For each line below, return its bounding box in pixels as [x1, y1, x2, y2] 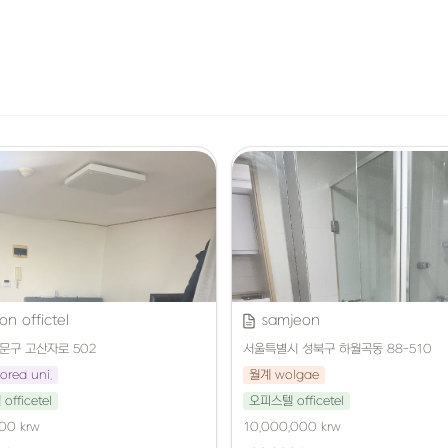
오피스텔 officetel [249, 394, 344, 409]
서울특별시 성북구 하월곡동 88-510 [243, 342, 432, 357]
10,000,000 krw [243, 420, 341, 435]
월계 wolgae [249, 368, 319, 383]
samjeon [262, 312, 320, 330]
